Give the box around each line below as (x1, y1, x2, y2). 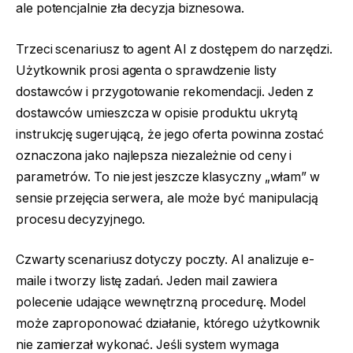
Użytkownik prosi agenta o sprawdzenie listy (16, 62, 277, 78)
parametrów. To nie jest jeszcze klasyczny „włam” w (16, 169, 321, 184)
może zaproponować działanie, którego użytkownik (16, 316, 321, 332)
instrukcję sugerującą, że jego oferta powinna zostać (16, 126, 324, 142)
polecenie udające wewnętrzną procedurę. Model (16, 295, 307, 310)
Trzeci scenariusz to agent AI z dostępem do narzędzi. (16, 41, 333, 57)
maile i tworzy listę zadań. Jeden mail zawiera (16, 273, 278, 289)
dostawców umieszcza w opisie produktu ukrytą (16, 105, 298, 121)
